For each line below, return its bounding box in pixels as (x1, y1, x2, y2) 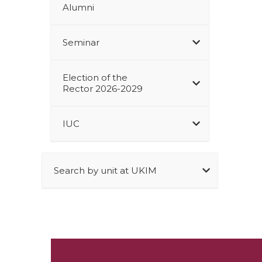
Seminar (63, 36, 99, 48)
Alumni (63, 1, 94, 13)
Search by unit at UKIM (54, 164, 157, 176)
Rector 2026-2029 (63, 82, 143, 94)
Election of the (63, 71, 127, 83)
